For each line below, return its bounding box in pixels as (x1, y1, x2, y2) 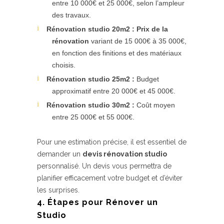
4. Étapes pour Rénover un (37, 197, 158, 207)
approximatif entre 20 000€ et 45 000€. (52, 87, 175, 95)
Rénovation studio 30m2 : (46, 101, 134, 109)
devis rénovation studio (82, 150, 167, 158)
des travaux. (52, 11, 91, 19)
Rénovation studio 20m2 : (46, 25, 134, 33)
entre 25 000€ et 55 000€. (52, 113, 134, 121)
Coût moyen (134, 101, 175, 109)
